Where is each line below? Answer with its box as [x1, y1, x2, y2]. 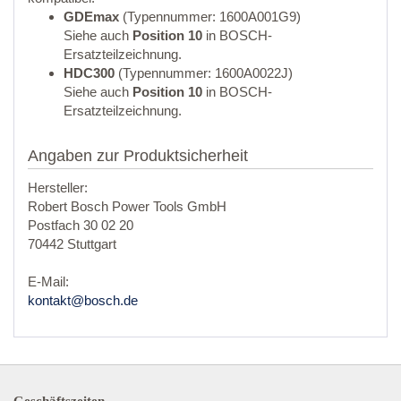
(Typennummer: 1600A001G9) [119, 8, 301, 24]
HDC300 [64, 64, 115, 81]
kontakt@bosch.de [28, 293, 138, 309]
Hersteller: [28, 180, 88, 196]
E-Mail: [28, 274, 69, 290]
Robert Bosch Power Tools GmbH [28, 199, 226, 215]
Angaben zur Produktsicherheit [28, 147, 248, 166]
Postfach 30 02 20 [28, 218, 133, 234]
